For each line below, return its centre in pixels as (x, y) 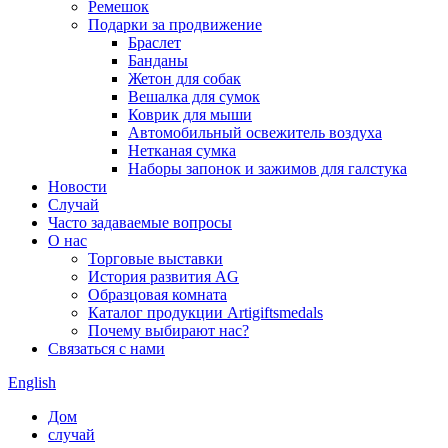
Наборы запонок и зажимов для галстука (267, 168)
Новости (77, 186)
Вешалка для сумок (194, 96)
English (32, 382)
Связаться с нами (106, 348)
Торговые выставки (155, 258)
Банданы (158, 60)
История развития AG (163, 276)
